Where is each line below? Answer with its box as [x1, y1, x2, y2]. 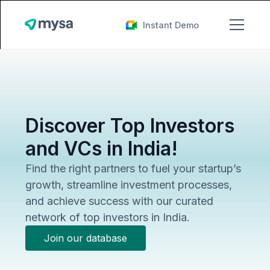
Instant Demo [140, 19, 199, 30]
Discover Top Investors [25, 114, 235, 137]
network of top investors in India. [25, 211, 190, 224]
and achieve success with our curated [25, 195, 214, 207]
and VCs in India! [25, 137, 178, 160]
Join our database [44, 232, 128, 244]
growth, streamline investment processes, [25, 178, 233, 191]
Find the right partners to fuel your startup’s [25, 162, 242, 175]
